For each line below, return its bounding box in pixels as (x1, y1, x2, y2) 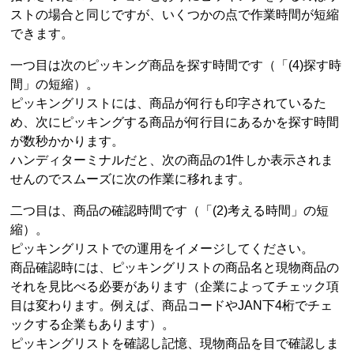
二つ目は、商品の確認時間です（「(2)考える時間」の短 (10, 203, 330, 217)
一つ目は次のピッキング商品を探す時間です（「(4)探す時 (10, 58, 342, 72)
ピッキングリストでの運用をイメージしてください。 (10, 241, 314, 255)
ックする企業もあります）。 (10, 317, 175, 331)
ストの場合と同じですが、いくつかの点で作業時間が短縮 (10, 7, 340, 21)
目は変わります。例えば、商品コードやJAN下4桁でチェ (10, 298, 333, 312)
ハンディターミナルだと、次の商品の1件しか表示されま (10, 153, 334, 167)
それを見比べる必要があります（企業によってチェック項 (10, 279, 340, 293)
